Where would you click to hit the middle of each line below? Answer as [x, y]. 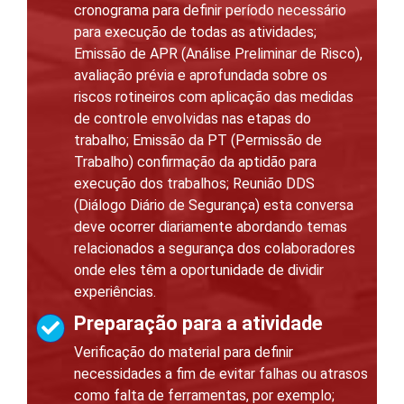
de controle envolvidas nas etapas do [193, 119]
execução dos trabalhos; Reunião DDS [194, 184]
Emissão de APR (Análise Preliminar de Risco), [218, 54]
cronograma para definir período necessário [210, 11]
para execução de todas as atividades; [195, 32]
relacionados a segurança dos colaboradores [215, 249]
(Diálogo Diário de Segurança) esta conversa [214, 206]
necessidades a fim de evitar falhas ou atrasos [221, 374]
